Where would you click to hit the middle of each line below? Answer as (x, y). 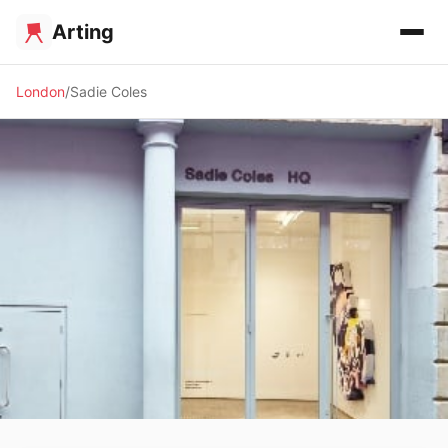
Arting (83, 32)
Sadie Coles (108, 91)
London (40, 91)
